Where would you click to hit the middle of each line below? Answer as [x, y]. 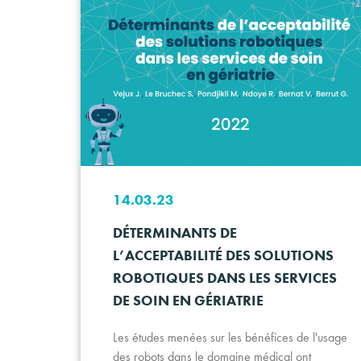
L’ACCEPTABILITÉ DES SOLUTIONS [223, 255]
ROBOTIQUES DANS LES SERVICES [225, 277]
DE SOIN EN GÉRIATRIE [188, 300]
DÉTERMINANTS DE [175, 232]
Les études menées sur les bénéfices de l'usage [230, 337]
